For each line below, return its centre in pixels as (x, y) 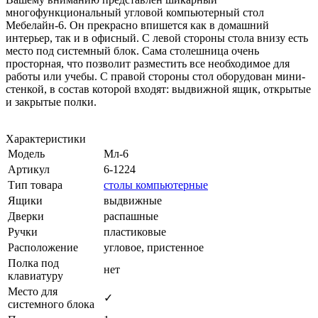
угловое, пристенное (154, 247)
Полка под (33, 263)
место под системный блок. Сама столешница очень (132, 50)
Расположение (43, 247)
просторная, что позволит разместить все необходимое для (148, 63)
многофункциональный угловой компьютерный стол (135, 12)
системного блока (51, 304)
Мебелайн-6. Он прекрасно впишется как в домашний (137, 25)
